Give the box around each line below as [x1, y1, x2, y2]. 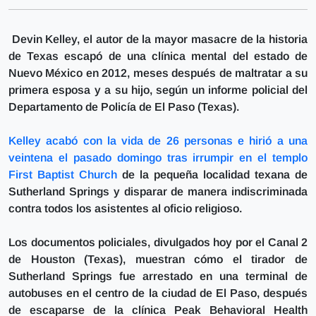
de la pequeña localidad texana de [117, 169, 308, 181]
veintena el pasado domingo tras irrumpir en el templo [8, 152, 308, 164]
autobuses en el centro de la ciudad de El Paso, [8, 287, 263, 300]
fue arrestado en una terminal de [119, 270, 308, 283]
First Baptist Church [8, 169, 117, 181]
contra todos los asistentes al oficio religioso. [8, 202, 242, 215]
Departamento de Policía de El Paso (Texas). [8, 101, 239, 114]
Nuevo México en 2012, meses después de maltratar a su [8, 67, 308, 80]
